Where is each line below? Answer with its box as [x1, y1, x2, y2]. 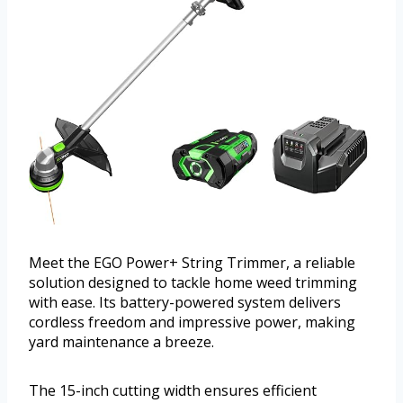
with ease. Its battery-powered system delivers [29, 292, 341, 313]
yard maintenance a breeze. [29, 332, 214, 353]
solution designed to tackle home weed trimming [29, 273, 357, 293]
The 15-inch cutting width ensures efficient [29, 381, 317, 401]
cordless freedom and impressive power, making [29, 312, 355, 333]
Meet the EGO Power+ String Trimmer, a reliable [29, 253, 355, 273]
